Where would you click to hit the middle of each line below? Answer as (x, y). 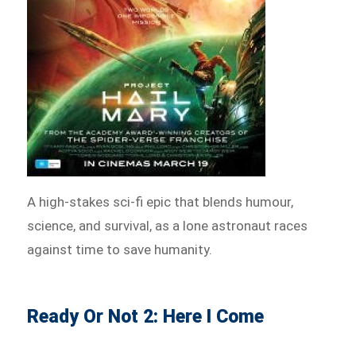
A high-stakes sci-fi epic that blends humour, (161, 201)
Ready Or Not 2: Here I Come (146, 316)
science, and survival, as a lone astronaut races (168, 225)
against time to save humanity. (120, 249)
